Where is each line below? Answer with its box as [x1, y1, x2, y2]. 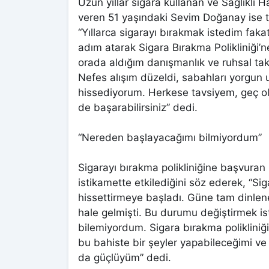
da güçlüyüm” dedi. [78, 252, 171, 264]
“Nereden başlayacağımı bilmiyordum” [78, 131, 262, 144]
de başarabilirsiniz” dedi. [78, 101, 198, 114]
